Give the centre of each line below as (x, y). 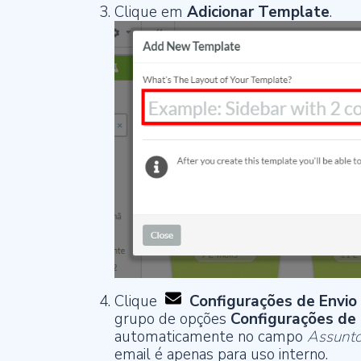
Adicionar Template (258, 12)
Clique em (151, 12)
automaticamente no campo (211, 336)
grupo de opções (172, 319)
